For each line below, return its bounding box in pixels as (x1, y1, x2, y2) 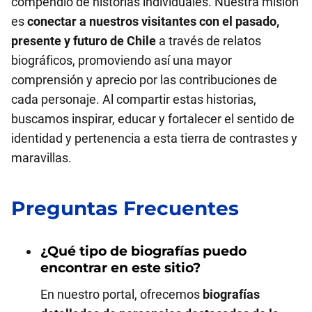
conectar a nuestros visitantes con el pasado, (27, 14, 279, 29)
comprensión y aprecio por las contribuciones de (11, 72, 277, 87)
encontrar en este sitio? (40, 260, 201, 276)
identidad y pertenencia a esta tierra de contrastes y (11, 131, 297, 146)
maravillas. (11, 150, 72, 165)
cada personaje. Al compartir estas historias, (11, 92, 256, 107)
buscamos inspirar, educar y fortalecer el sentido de (11, 111, 295, 126)
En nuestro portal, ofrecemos (40, 287, 203, 302)
